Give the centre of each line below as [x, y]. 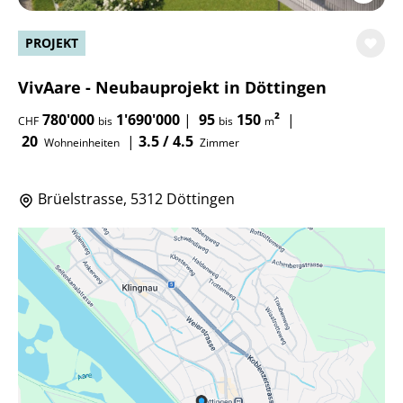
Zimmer [218, 143]
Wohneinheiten [81, 143]
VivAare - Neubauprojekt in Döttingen [172, 88]
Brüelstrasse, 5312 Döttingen [134, 199]
